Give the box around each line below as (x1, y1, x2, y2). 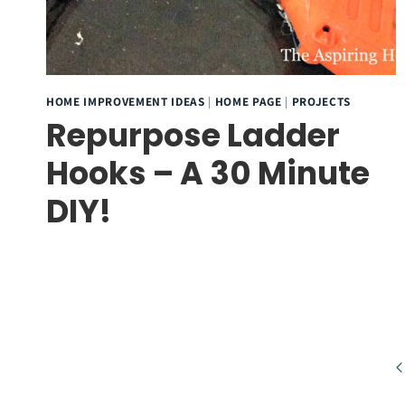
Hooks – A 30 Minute (46, 151, 370, 196)
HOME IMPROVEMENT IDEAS (46, 92, 205, 109)
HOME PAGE (214, 92, 282, 109)
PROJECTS (291, 92, 351, 109)
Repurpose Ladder (46, 113, 340, 158)
